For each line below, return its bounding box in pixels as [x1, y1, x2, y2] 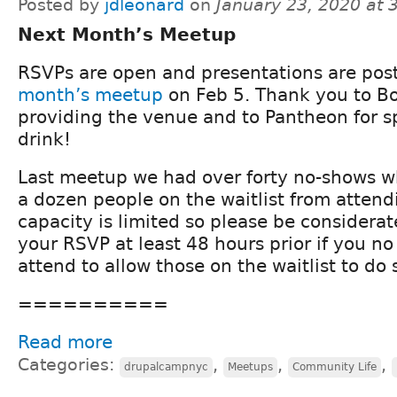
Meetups [228, 360, 273, 373]
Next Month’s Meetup [18, 23, 236, 45]
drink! [18, 128, 71, 150]
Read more [18, 331, 113, 353]
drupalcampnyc [124, 360, 208, 373]
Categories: [18, 354, 120, 374]
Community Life [292, 360, 377, 373]
